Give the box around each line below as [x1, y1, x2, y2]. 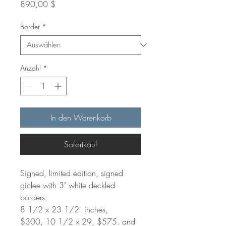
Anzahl [20, 63, 41, 73]
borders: [20, 191, 47, 203]
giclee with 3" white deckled [20, 179, 115, 191]
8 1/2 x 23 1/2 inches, [20, 203, 108, 215]
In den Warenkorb [50, 111, 111, 123]
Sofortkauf [64, 138, 97, 150]
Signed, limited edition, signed [20, 167, 123, 179]
